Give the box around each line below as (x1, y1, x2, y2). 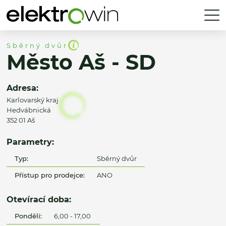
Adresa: (7, 83, 38, 93)
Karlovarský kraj (7, 96, 59, 104)
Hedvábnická (7, 106, 51, 115)
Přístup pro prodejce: (15, 171, 85, 179)
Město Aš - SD (7, 50, 156, 75)
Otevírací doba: (7, 194, 71, 205)
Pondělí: (15, 211, 42, 220)
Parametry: (7, 137, 54, 147)
